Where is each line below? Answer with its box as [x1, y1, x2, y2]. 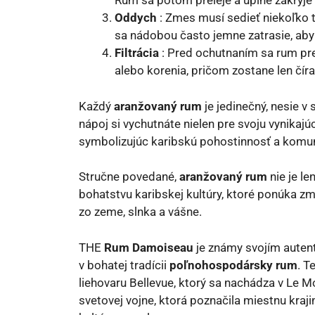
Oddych [115, 11, 157, 25]
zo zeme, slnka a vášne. [79, 205, 202, 219]
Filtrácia [115, 46, 159, 60]
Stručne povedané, [79, 169, 179, 184]
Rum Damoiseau [104, 240, 193, 255]
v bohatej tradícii [79, 257, 169, 272]
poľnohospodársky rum [169, 257, 297, 272]
